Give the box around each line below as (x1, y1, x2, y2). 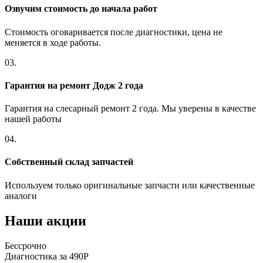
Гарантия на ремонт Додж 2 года (5, 80, 143, 90)
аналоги (5, 190, 37, 201)
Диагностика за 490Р (5, 251, 89, 261)
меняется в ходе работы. (5, 37, 101, 48)
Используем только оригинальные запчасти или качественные (5, 180, 255, 190)
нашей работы (5, 114, 62, 124)
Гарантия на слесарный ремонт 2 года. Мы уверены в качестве (5, 103, 256, 114)
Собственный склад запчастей (5, 157, 133, 167)
